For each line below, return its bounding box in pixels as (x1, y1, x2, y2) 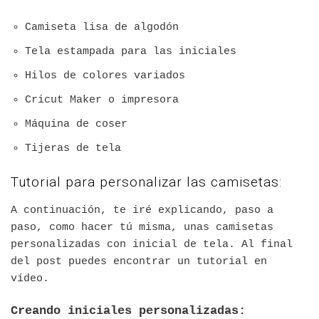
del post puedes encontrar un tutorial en (11, 255, 267, 268)
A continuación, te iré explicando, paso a (11, 204, 273, 216)
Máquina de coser (25, 118, 127, 131)
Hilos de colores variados (25, 70, 185, 83)
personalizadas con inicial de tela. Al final (11, 238, 293, 251)
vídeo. (11, 272, 49, 285)
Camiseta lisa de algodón (25, 21, 179, 34)
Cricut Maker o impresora (25, 94, 179, 107)
